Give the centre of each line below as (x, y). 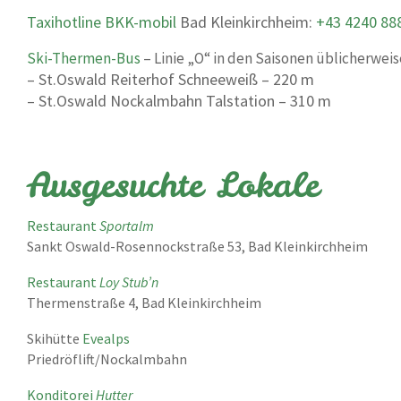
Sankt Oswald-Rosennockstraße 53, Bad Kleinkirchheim (197, 246)
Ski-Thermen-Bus (84, 58)
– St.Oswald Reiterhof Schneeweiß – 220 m (171, 79)
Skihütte (55, 338)
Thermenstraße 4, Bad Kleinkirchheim (144, 303)
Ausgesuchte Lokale (173, 185)
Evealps (106, 338)
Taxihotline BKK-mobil (102, 22)
